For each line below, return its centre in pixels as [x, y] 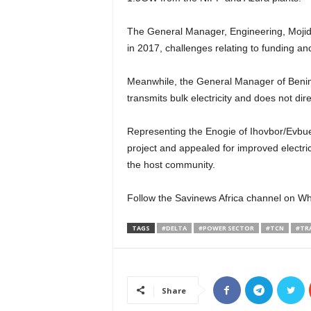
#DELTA [174, 228]
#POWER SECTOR [226, 228]
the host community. [171, 165]
